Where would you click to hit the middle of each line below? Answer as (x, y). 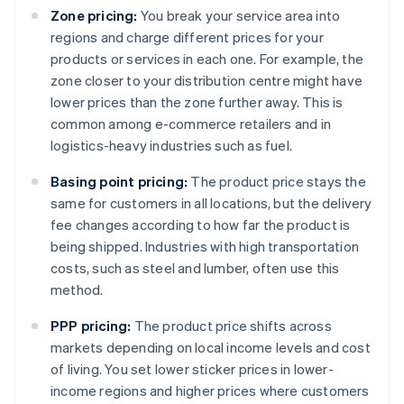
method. (77, 290)
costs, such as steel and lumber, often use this (195, 268)
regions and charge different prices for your (187, 37)
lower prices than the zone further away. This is (197, 102)
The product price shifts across (231, 326)
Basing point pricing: (119, 182)
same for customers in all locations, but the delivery (211, 203)
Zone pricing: (94, 16)
